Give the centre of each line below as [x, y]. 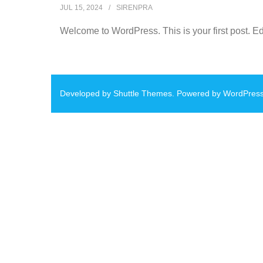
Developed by [87, 93]
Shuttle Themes [143, 93]
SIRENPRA [134, 8]
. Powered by [198, 93]
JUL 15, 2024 [81, 8]
